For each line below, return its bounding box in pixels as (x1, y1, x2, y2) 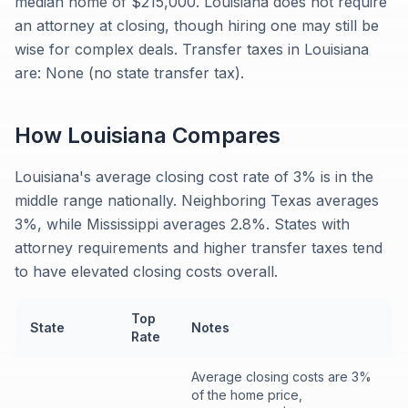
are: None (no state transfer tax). (15, 64, 244, 82)
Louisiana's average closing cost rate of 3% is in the (15, 168, 373, 186)
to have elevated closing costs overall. (15, 262, 278, 280)
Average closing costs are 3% (191, 369, 372, 384)
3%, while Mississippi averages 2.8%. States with (15, 215, 350, 233)
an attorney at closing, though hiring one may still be (15, 16, 379, 35)
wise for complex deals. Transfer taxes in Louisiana (15, 40, 369, 58)
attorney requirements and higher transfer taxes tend (15, 239, 382, 257)
